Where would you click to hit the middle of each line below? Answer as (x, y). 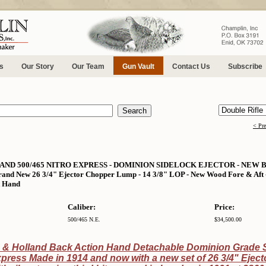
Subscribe (245, 66)
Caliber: (82, 207)
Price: (224, 207)
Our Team (88, 66)
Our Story (38, 66)
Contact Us (191, 66)
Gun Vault (138, 66)
